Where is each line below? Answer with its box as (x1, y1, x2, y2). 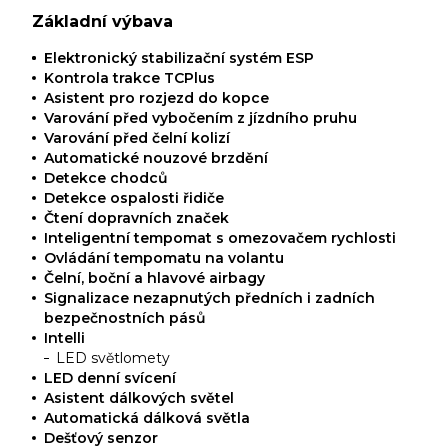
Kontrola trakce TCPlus (44, 69, 216, 88)
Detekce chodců (44, 169, 169, 188)
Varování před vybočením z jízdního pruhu (44, 109, 358, 128)
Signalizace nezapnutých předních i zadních (44, 289, 376, 308)
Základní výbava (32, 12, 174, 32)
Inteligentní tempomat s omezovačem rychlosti (44, 229, 397, 248)
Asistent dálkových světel (44, 389, 235, 408)
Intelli (44, 329, 86, 348)
